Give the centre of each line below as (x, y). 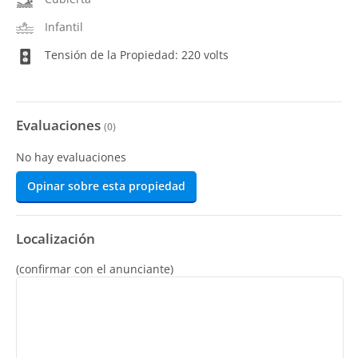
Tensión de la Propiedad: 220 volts (135, 55)
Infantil (64, 26)
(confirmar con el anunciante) (95, 269)
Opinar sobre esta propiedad (106, 186)
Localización (56, 239)
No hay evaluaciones (71, 157)
